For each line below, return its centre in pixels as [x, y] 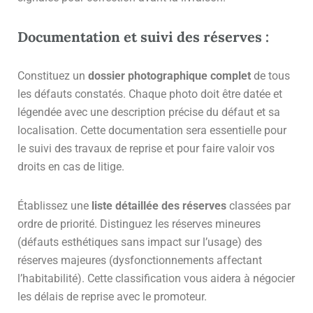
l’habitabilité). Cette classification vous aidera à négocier [156, 278]
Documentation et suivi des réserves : [143, 36]
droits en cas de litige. [71, 166]
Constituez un [53, 75]
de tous [270, 75]
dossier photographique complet [169, 75]
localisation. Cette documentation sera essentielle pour [152, 130]
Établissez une [54, 205]
